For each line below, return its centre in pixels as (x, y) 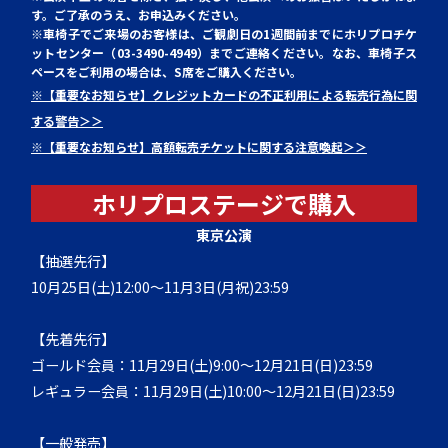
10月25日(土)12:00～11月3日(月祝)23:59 (160, 286)
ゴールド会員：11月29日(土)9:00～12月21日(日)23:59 (202, 364)
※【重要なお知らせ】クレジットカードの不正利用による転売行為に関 (224, 94)
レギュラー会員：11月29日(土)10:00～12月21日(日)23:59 (213, 390)
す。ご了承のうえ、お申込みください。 (139, 14)
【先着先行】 (73, 338)
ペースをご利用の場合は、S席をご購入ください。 (167, 71)
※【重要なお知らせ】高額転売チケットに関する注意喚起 (187, 146)
